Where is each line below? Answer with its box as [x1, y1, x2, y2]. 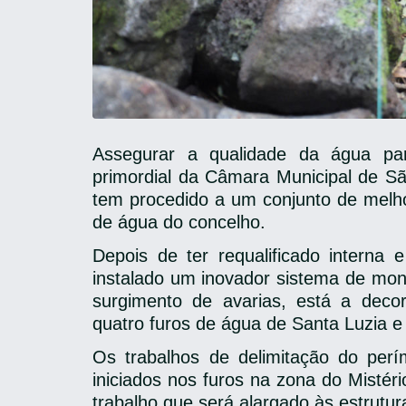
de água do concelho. [92, 212, 266, 232]
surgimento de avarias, [92, 291, 286, 311]
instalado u [92, 268, 180, 288]
